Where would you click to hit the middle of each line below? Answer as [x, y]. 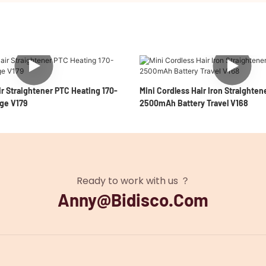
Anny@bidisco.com [133, 200]
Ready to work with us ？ [133, 181]
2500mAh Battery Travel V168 [194, 103]
